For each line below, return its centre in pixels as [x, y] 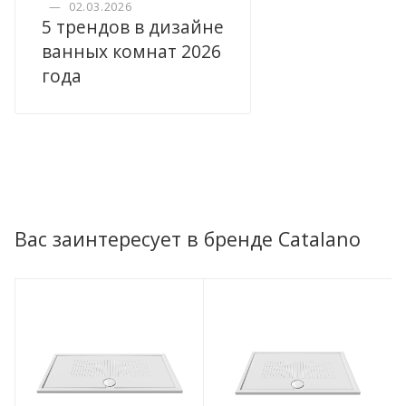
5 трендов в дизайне [133, 26]
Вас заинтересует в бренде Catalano [188, 238]
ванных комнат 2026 [131, 51]
